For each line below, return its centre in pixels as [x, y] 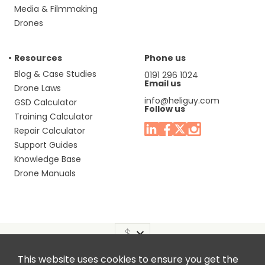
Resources [38, 58]
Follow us [165, 109]
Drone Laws [38, 88]
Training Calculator [54, 117]
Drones [29, 23]
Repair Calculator [50, 131]
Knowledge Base [48, 159]
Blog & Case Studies [55, 74]
